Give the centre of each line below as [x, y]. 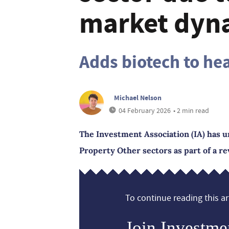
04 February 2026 [145, 110]
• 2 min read [191, 110]
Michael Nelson [138, 98]
